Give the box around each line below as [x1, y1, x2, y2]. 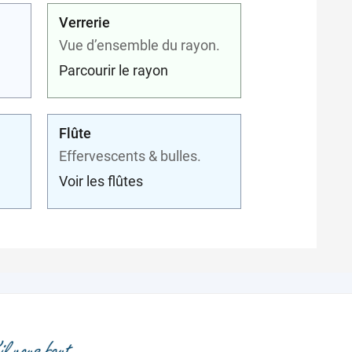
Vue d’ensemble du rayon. [59, 36, 221, 53]
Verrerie [59, 13, 111, 31]
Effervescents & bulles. [59, 147, 202, 164]
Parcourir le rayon [59, 61, 169, 79]
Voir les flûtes [59, 172, 144, 189]
